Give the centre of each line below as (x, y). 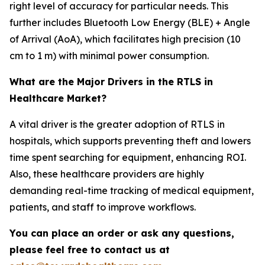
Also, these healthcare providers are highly (107, 174)
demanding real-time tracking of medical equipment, (132, 191)
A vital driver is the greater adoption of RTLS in (117, 125)
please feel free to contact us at (90, 250)
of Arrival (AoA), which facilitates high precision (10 (125, 39)
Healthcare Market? (58, 98)
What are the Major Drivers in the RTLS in (111, 82)
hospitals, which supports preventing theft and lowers (130, 141)
